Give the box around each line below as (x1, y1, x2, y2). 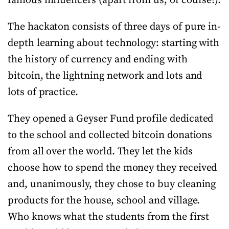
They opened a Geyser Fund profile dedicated (8, 112, 214, 125)
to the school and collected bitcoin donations (8, 128, 213, 142)
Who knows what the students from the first (8, 210, 209, 223)
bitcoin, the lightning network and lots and (8, 69, 202, 82)
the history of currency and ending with (8, 53, 188, 66)
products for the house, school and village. (8, 194, 200, 207)
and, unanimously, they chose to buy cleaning (8, 177, 216, 191)
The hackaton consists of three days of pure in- (8, 20, 221, 33)
